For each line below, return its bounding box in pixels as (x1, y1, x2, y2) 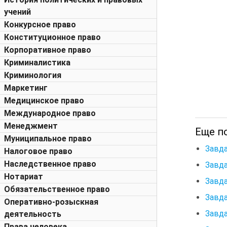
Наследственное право (4, 159, 96, 169)
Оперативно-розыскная (4, 197, 98, 207)
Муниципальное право (4, 134, 92, 143)
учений (4, 7, 31, 17)
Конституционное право (4, 32, 101, 42)
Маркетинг (4, 83, 48, 93)
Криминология (4, 70, 61, 80)
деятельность (4, 209, 61, 219)
